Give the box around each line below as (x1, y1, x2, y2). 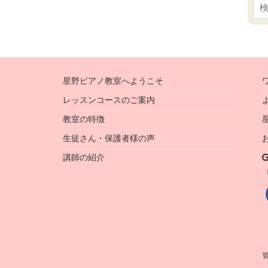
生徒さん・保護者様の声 (63, 134, 155, 144)
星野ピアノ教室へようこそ (63, 77, 163, 86)
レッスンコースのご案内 (63, 96, 155, 105)
